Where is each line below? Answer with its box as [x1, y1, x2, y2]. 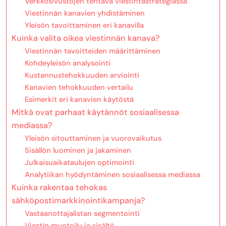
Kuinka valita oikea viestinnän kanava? [12, 32, 160, 43]
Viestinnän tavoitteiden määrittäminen [24, 45, 160, 56]
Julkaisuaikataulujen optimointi [24, 157, 134, 167]
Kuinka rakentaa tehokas [12, 182, 107, 193]
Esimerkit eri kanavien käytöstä [24, 94, 134, 104]
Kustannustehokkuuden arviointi [24, 70, 139, 80]
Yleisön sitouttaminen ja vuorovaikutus [24, 133, 161, 143]
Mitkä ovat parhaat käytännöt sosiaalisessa [12, 106, 179, 118]
